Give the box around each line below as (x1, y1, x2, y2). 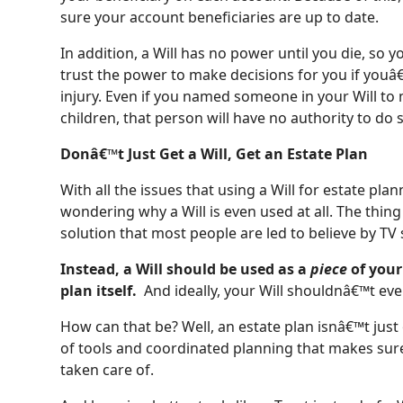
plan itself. (60, 281, 145, 300)
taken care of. (60, 360, 155, 380)
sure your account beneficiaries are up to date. (60, 7, 380, 27)
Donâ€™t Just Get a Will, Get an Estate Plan (60, 144, 369, 164)
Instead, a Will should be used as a (60, 259, 311, 279)
